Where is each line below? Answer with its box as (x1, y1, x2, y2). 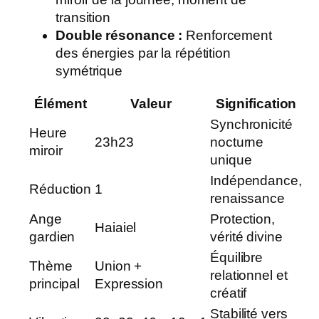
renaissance (210, 191, 285, 206)
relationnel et (210, 268, 288, 283)
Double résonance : (56, 27, 183, 43)
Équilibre (210, 250, 263, 266)
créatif (210, 286, 247, 301)
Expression (95, 276, 164, 292)
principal (29, 276, 80, 292)
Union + (95, 258, 142, 274)
